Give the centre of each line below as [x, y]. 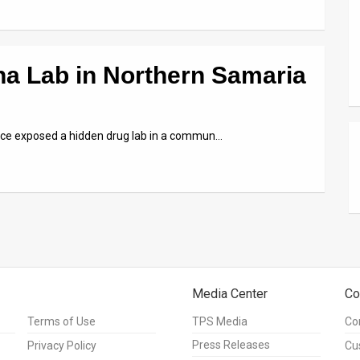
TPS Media [220, 322]
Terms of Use [61, 322]
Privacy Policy [62, 346]
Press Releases [231, 345]
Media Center [230, 294]
